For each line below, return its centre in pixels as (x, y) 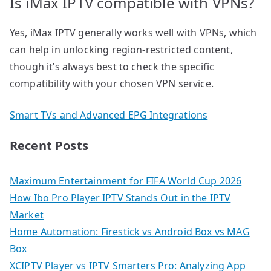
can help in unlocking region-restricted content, (121, 50)
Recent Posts (49, 146)
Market (27, 215)
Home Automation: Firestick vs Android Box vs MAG (130, 232)
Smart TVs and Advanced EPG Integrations (109, 115)
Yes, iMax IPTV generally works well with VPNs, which (133, 33)
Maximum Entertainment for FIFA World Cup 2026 (126, 181)
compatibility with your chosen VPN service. (112, 84)
